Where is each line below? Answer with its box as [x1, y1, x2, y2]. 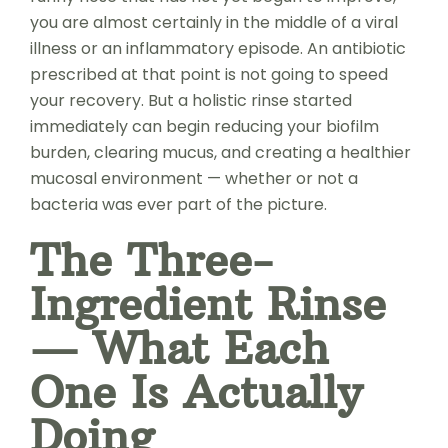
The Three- [29, 231, 273, 288]
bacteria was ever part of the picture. [29, 192, 327, 216]
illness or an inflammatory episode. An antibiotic [29, 36, 406, 60]
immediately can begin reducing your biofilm [29, 114, 379, 138]
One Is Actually [29, 363, 362, 420]
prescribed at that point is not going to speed [29, 62, 388, 86]
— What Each [29, 319, 329, 376]
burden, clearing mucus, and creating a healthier [29, 140, 411, 164]
